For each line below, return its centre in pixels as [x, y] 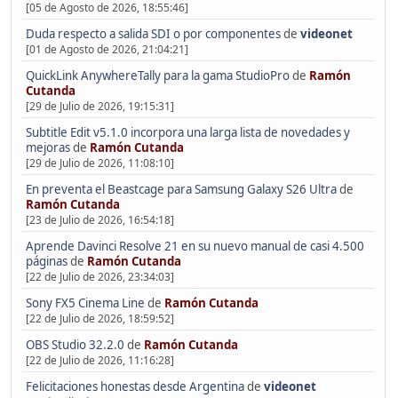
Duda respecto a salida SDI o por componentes [153, 34]
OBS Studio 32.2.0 [75, 345]
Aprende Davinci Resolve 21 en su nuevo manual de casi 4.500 [195, 247]
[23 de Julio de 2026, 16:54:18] [99, 220]
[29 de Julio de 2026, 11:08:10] [99, 163]
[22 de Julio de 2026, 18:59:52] [99, 319]
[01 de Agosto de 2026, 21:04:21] [107, 50]
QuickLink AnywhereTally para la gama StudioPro [157, 76]
